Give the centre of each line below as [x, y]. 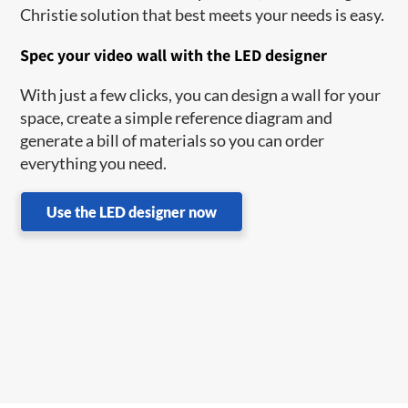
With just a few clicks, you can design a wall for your [201, 94]
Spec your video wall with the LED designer [174, 55]
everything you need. [94, 163]
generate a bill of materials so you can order [173, 140]
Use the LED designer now [132, 211]
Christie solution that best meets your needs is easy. [203, 14]
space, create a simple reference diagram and [177, 117]
